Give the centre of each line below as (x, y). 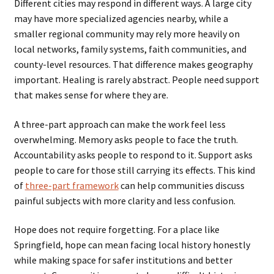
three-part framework (72, 185)
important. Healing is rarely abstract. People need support (136, 80)
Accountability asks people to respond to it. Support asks (133, 154)
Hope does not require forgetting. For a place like (117, 230)
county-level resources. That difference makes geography (133, 65)
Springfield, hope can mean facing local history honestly (132, 245)
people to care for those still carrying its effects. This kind (134, 170)
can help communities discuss (181, 185)
